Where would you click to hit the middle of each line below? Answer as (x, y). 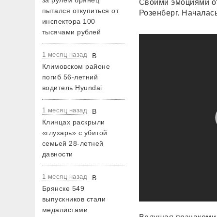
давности (58, 154)
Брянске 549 (63, 188)
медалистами (65, 210)
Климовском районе (76, 66)
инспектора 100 (69, 21)
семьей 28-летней (73, 143)
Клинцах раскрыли (74, 122)
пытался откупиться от (81, 11)
